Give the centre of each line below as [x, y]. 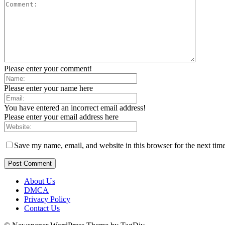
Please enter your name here [48, 88]
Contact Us [42, 208]
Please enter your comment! [48, 68]
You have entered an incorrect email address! [75, 107]
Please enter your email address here [61, 117]
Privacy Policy [47, 199]
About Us [40, 181]
